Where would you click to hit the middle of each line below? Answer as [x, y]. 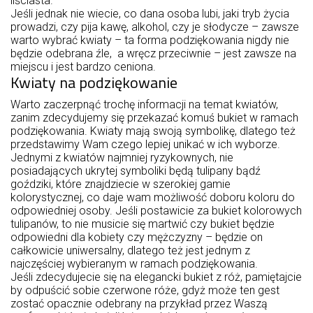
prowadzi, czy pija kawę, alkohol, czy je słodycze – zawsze [155, 27]
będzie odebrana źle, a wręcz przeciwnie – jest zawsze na [153, 53]
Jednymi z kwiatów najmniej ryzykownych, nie [122, 158]
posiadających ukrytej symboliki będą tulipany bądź [136, 171]
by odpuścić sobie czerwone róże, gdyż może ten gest [145, 290]
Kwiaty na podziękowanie [94, 82]
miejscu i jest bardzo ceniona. [85, 67]
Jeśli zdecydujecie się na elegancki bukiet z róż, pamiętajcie [156, 277]
